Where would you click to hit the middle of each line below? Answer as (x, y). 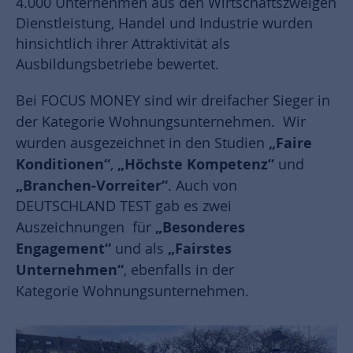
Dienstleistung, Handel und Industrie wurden (164, 24)
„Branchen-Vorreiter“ (92, 186)
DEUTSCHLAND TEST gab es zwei (124, 206)
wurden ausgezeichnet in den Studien (142, 143)
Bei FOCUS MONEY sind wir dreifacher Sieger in (173, 101)
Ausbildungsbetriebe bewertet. (117, 65)
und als (139, 249)
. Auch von (203, 186)
